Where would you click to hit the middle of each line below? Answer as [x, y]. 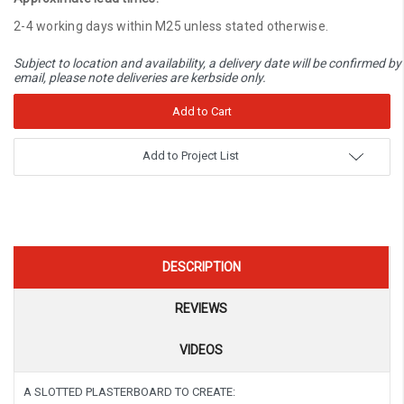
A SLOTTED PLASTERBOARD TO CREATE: [129, 391]
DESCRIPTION [201, 266]
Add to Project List [190, 155]
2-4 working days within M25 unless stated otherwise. [171, 26]
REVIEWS [201, 308]
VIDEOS [201, 349]
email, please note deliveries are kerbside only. [140, 77]
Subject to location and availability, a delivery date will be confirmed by [207, 63]
